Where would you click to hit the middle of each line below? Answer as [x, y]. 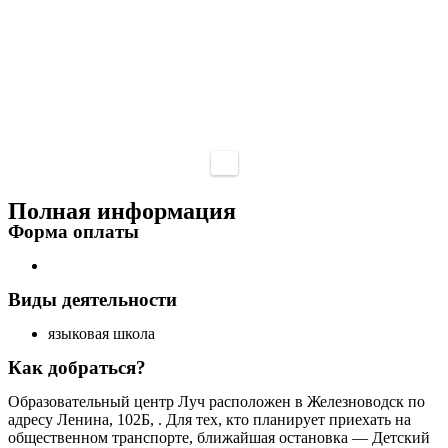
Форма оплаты [73, 232]
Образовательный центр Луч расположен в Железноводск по [216, 402]
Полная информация [122, 211]
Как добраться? [77, 368]
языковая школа [101, 334]
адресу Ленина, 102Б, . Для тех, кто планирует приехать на [209, 420]
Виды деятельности [92, 300]
